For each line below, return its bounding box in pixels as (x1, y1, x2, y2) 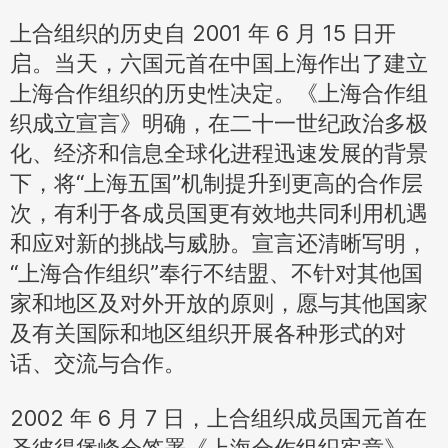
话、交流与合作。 (10, 350, 186, 376)
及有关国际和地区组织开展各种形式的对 (10, 320, 406, 346)
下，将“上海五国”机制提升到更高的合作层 (10, 170, 423, 196)
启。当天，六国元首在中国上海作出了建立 (10, 50, 428, 76)
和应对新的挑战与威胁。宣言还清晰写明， (10, 230, 428, 256)
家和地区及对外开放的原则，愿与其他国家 (10, 290, 428, 316)
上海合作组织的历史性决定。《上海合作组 (10, 80, 428, 106)
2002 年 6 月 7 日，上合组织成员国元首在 (10, 405, 427, 431)
